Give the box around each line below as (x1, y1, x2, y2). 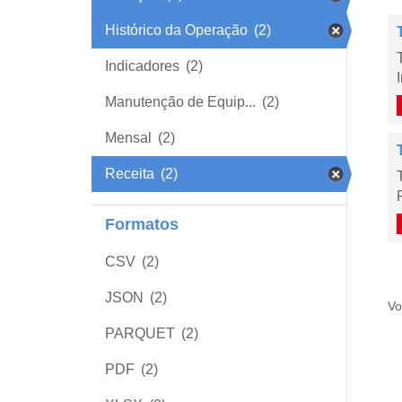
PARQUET (105, 326, 175, 341)
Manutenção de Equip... (105, 94, 256, 109)
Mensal (105, 130, 152, 145)
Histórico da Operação (105, 22, 248, 38)
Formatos (105, 215, 179, 233)
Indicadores (105, 58, 179, 74)
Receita (105, 166, 154, 181)
